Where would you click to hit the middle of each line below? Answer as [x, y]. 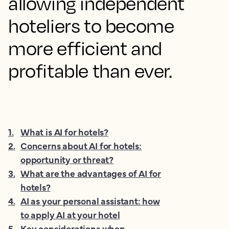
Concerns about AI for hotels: [81, 145]
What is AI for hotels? [65, 132]
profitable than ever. [90, 71]
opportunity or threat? [67, 159]
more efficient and [85, 48]
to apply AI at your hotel [70, 214]
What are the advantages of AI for [91, 173]
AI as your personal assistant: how [90, 201]
